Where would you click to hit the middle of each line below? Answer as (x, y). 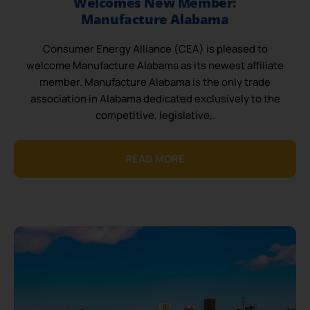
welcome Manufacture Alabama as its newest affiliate (155, 66)
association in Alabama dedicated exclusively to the (155, 99)
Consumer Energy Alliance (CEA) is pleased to (155, 49)
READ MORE (155, 159)
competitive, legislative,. (155, 116)
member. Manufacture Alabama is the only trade (155, 82)
